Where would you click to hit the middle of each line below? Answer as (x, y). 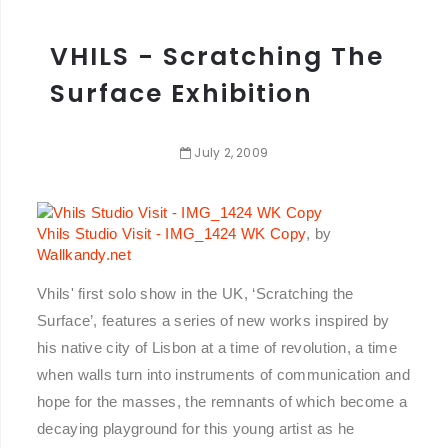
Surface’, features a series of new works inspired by (213, 321)
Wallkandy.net (84, 255)
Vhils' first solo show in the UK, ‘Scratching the (195, 294)
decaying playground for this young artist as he (196, 429)
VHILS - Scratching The (217, 56)
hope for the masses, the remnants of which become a (222, 402)
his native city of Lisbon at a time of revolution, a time (217, 348)
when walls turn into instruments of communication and (223, 375)
